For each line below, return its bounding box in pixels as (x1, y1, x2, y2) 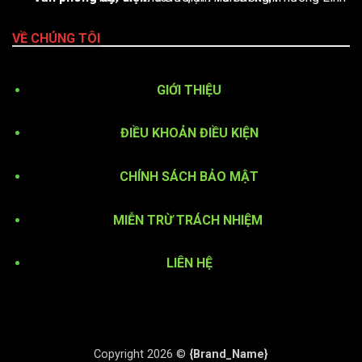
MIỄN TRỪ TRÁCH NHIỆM (112, 212, 266, 228)
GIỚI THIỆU (157, 82, 222, 98)
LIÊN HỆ (166, 255, 213, 271)
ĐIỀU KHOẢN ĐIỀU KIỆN (120, 125, 259, 141)
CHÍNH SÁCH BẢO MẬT (120, 168, 259, 184)
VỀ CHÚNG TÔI (12, 31, 100, 47)
